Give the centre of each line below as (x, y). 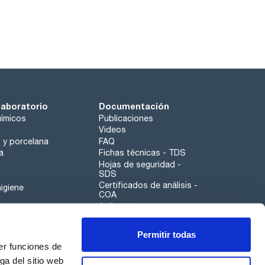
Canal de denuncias (137, 251)
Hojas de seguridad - (140, 164)
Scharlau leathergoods (143, 242)
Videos (112, 130)
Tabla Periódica (128, 218)
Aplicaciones (123, 206)
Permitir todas (166, 234)
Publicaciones (126, 118)
